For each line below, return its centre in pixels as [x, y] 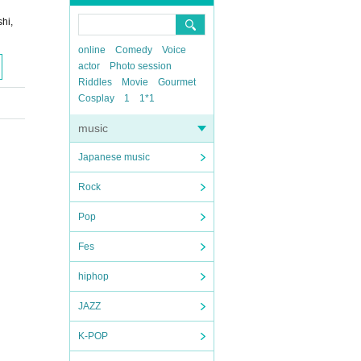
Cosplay [96, 98]
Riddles [95, 82]
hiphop [93, 276]
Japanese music [114, 157]
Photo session [141, 66]
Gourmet [177, 82]
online [92, 50]
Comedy [134, 50]
